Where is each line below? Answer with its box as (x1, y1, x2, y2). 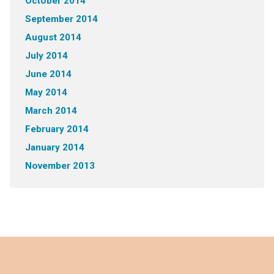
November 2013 (24, 160, 95, 171)
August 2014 (24, 32, 81, 43)
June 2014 (24, 68, 72, 80)
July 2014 (24, 50, 68, 61)
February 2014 (24, 124, 89, 135)
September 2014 (24, 13, 98, 24)
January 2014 (24, 142, 84, 153)
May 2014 (24, 87, 67, 98)
